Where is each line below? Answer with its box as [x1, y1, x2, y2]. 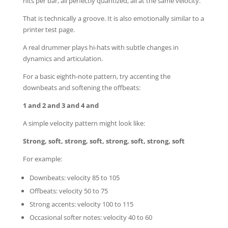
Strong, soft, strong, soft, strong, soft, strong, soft [22, 136, 185, 146]
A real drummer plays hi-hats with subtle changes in [22, 42, 179, 52]
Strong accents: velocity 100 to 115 [29, 199, 133, 209]
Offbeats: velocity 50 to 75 [29, 186, 108, 195]
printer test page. [22, 24, 75, 34]
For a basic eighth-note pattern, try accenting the [22, 71, 170, 81]
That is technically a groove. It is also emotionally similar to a [22, 13, 204, 23]
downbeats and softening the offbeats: [22, 82, 140, 92]
